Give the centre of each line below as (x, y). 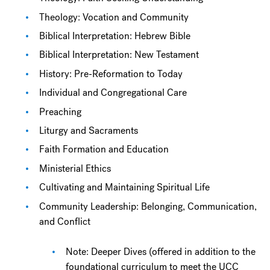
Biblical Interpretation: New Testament (119, 55)
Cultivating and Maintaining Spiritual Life (125, 187)
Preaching (61, 111)
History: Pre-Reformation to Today (111, 74)
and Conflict (65, 221)
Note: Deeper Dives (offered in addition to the (160, 251)
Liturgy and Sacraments (89, 130)
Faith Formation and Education (104, 149)
